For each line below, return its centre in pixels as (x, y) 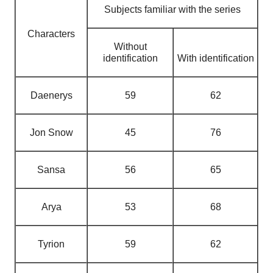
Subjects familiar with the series (172, 9)
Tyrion (51, 244)
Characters (51, 34)
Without (130, 47)
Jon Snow (51, 133)
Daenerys (51, 95)
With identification (215, 58)
